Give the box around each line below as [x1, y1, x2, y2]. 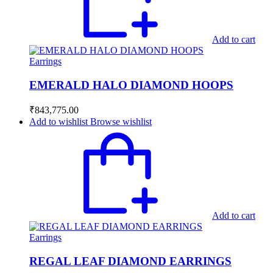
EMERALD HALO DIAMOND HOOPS [29, 78, 233, 91]
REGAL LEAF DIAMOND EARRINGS [29, 255, 232, 268]
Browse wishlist [90, 116, 152, 127]
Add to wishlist [29, 116, 88, 127]
